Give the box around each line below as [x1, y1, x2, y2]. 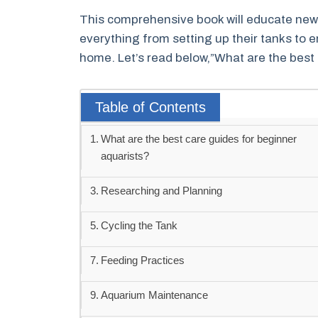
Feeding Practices [101, 254, 185, 267]
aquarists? [101, 150, 150, 163]
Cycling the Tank [101, 219, 178, 232]
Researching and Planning [101, 185, 223, 197]
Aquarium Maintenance [101, 289, 209, 302]
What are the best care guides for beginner [101, 133, 297, 146]
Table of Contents [95, 99, 206, 116]
